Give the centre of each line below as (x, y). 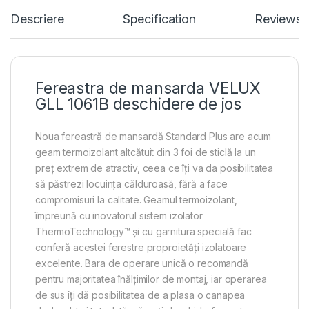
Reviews (278, 19)
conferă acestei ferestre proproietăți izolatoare (141, 247)
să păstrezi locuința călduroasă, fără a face (131, 183)
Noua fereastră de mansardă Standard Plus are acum (153, 136)
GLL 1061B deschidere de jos (139, 104)
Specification (159, 19)
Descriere (37, 19)
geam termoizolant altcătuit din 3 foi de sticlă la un (146, 152)
